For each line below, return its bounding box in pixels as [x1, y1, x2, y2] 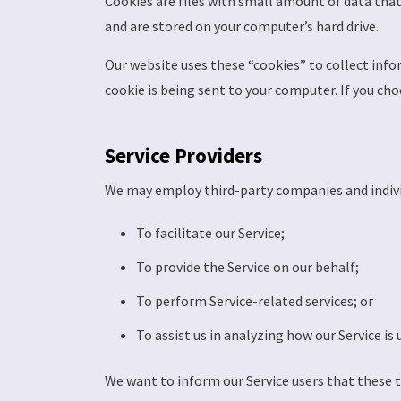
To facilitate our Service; [136, 224, 285, 243]
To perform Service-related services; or [136, 292, 373, 311]
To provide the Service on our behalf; [136, 258, 359, 277]
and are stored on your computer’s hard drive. [105, 17, 379, 36]
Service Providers [105, 142, 262, 169]
